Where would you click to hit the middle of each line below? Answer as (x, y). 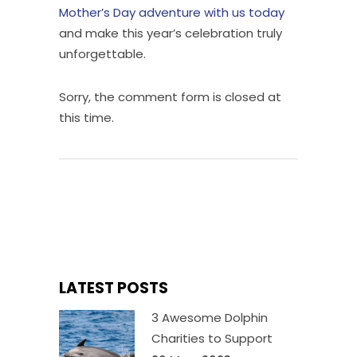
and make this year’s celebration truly (171, 33)
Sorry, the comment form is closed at (170, 96)
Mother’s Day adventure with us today (172, 12)
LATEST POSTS (114, 288)
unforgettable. (102, 53)
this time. (86, 117)
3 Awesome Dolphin (210, 317)
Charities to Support (212, 338)
